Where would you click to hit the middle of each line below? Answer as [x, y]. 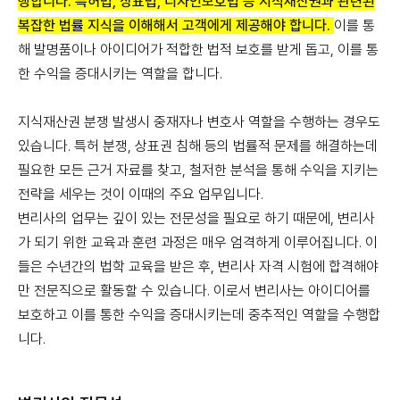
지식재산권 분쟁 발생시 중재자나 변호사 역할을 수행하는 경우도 [199, 122]
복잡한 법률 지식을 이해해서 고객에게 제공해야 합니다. [176, 25]
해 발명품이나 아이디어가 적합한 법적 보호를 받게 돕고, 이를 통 [198, 50]
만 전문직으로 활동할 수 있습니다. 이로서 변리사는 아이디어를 [194, 291]
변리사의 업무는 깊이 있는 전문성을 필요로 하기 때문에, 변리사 [196, 218]
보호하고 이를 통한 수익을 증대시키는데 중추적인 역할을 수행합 [199, 315]
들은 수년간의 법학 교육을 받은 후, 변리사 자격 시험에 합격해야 [198, 267]
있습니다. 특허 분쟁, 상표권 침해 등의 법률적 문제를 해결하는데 [198, 146]
